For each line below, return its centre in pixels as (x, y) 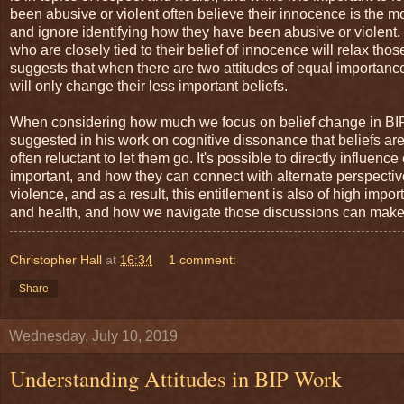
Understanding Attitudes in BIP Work (176, 379)
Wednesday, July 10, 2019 (93, 336)
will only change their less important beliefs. (149, 87)
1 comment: (203, 260)
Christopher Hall (56, 260)
